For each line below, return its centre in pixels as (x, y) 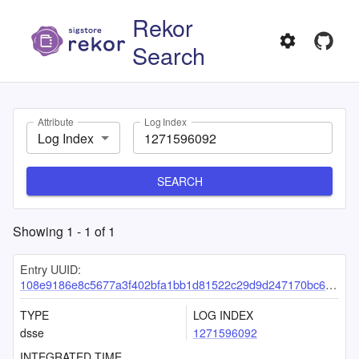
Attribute (56, 122)
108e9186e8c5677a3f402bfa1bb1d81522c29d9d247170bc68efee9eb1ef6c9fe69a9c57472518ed (173, 284)
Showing (40, 231)
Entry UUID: (50, 269)
